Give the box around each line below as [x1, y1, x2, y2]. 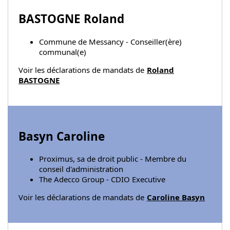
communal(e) [39, 47, 86, 57]
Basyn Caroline [18, 128, 105, 144]
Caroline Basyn [147, 192, 205, 203]
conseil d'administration [39, 164, 123, 175]
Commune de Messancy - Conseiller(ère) [39, 36, 182, 47]
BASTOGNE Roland [18, 11, 124, 27]
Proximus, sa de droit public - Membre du [39, 154, 186, 164]
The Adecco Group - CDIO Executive [39, 174, 165, 185]
